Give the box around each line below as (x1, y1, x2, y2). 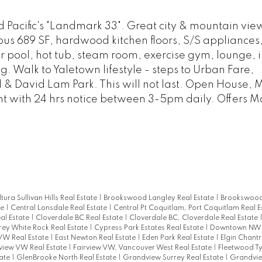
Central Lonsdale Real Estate (10, 204, 109, 212)
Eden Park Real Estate (142, 234, 216, 242)
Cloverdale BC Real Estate (35, 214, 125, 222)
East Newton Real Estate (54, 234, 137, 242)
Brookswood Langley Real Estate (103, 194, 216, 202)
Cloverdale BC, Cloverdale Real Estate (129, 214, 260, 222)
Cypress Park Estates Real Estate (94, 224, 205, 232)
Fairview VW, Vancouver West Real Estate (73, 244, 213, 251)
